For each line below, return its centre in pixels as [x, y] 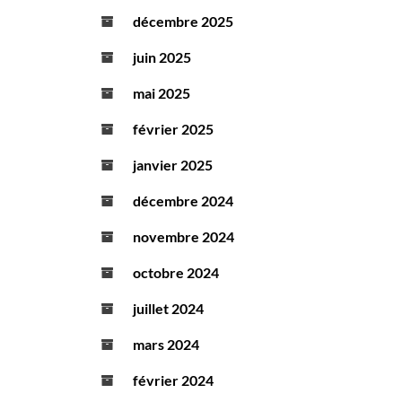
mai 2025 [162, 93]
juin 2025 [162, 57]
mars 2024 [166, 345]
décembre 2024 [183, 201]
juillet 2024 [168, 309]
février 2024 [173, 380]
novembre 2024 [184, 237]
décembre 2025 [183, 22]
